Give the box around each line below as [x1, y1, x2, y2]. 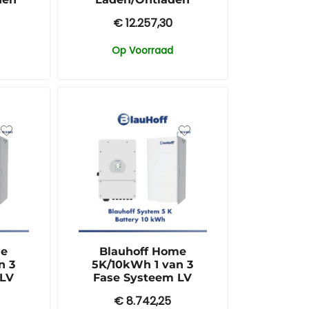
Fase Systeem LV [93, 271, 192, 285]
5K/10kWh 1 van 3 [92, 258, 194, 272]
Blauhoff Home [99, 245, 186, 259]
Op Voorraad [112, 43, 174, 57]
